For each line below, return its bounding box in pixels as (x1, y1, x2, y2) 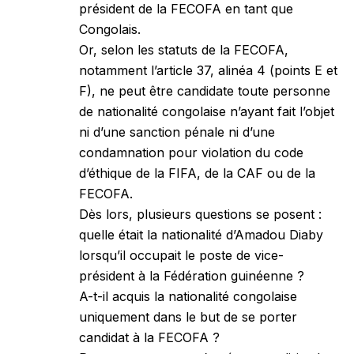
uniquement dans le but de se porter (79, 309, 297, 326)
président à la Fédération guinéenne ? (79, 268, 304, 284)
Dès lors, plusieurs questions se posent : (79, 206, 322, 223)
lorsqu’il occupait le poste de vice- (79, 247, 284, 264)
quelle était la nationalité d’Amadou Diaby (79, 227, 323, 243)
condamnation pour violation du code (79, 145, 303, 161)
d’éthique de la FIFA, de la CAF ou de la (79, 165, 315, 182)
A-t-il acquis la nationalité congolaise (79, 288, 297, 305)
